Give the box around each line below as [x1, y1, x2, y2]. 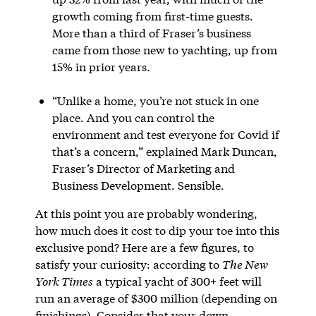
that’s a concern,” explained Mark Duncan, [51, 143, 277, 159]
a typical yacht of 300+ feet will [92, 273, 262, 288]
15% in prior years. [51, 59, 150, 74]
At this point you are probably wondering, [35, 205, 257, 221]
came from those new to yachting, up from [51, 42, 277, 57]
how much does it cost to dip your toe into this [35, 222, 279, 238]
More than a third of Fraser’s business [51, 25, 251, 40]
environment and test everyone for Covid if [51, 126, 279, 142]
